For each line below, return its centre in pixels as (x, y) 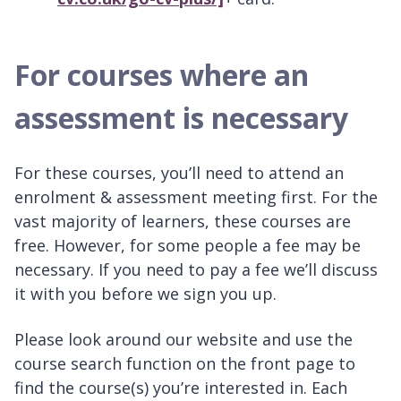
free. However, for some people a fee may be (188, 246)
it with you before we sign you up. (145, 294)
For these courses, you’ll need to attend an (179, 173)
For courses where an (162, 75)
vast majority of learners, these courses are (183, 222)
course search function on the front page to (185, 364)
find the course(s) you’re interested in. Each (181, 388)
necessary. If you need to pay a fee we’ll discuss (196, 270)
